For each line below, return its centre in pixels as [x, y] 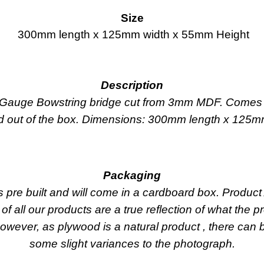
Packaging [132, 176]
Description [132, 85]
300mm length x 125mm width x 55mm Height [132, 35]
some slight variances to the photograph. [132, 244]
